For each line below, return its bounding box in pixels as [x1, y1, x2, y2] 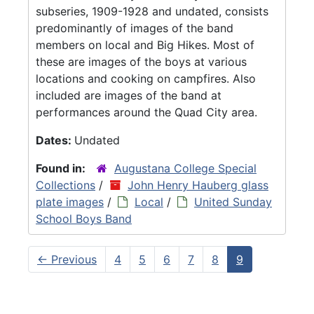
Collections [36, 177, 95, 192]
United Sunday [194, 194, 272, 209]
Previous [48, 252, 97, 266]
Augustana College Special [114, 161, 257, 175]
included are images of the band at [36, 88, 221, 102]
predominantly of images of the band [36, 20, 233, 35]
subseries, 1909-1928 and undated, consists [36, 4, 268, 18]
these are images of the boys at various [36, 54, 247, 69]
